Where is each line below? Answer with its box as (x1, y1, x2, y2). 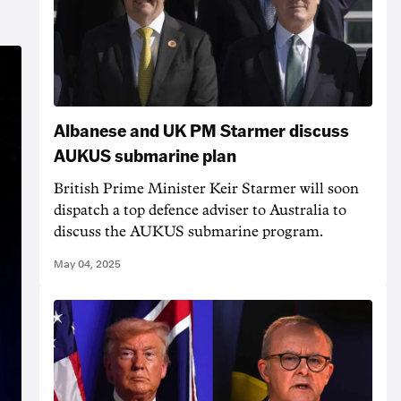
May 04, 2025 (54, 258, 121, 271)
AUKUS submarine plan (54, 143, 236, 167)
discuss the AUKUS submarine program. (54, 225, 323, 240)
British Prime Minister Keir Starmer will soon (54, 182, 359, 197)
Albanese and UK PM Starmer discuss (54, 118, 349, 142)
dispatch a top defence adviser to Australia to (54, 203, 346, 218)
